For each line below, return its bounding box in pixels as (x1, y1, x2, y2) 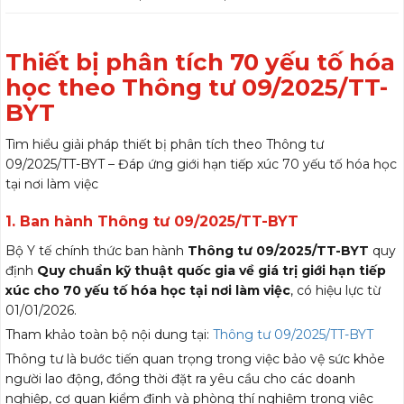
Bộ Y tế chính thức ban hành (5, 243, 188, 259)
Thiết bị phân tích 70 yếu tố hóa (5, 48, 395, 77)
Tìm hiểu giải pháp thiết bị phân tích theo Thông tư (5, 136, 324, 152)
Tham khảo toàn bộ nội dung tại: (5, 326, 213, 343)
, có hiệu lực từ (290, 282, 381, 298)
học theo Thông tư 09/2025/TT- (5, 73, 388, 102)
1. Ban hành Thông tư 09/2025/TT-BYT (5, 213, 298, 230)
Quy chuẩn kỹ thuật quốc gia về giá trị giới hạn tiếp (37, 262, 386, 279)
